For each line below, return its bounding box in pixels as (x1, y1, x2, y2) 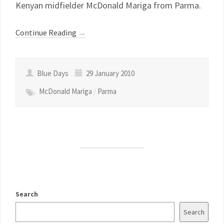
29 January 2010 (84, 68, 134, 78)
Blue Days (35, 68, 70, 78)
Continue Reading (15, 27, 78, 37)
